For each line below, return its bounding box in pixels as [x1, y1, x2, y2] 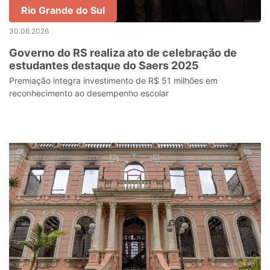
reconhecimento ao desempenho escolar [9, 88, 169, 98]
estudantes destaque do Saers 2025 [9, 59, 199, 72]
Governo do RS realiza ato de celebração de [9, 46, 237, 59]
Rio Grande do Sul [21, 4, 105, 16]
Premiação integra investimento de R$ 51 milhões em [9, 75, 218, 86]
